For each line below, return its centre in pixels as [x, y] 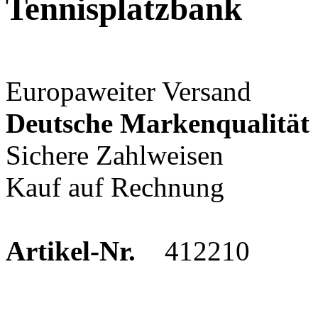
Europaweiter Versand [128, 91]
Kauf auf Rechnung [115, 187]
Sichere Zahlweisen [115, 155]
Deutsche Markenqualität [158, 123]
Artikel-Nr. [71, 251]
